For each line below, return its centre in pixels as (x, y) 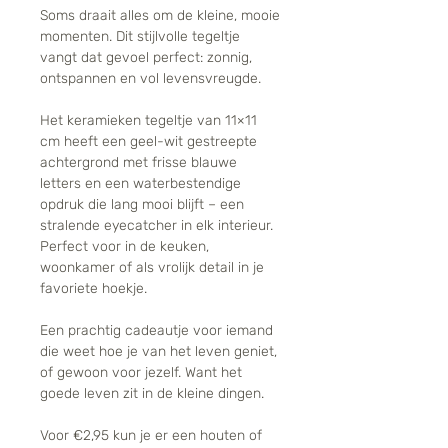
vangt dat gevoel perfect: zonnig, (146, 58)
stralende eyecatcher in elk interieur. (156, 226)
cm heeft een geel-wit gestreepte (148, 142)
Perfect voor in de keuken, (124, 247)
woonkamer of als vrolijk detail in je (152, 268)
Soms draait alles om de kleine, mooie (160, 16)
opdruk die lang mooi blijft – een (142, 205)
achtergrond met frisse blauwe (138, 163)
